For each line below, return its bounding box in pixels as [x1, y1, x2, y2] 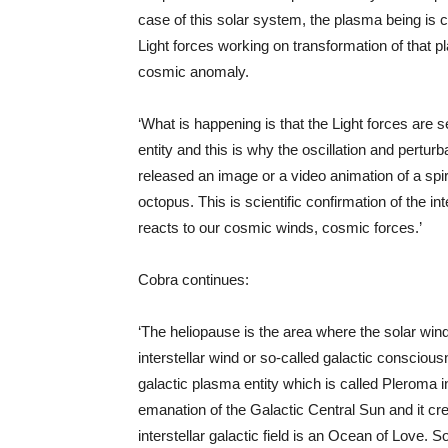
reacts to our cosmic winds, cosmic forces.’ [138, 219, 422, 236]
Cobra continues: [138, 271, 249, 288]
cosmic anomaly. [138, 63, 249, 80]
